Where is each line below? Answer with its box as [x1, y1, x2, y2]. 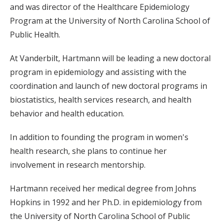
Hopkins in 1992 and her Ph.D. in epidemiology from [10, 197, 202, 208]
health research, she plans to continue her [10, 146, 167, 157]
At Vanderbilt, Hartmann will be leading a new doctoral [10, 53, 211, 64]
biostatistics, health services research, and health [10, 94, 191, 106]
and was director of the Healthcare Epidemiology [10, 1, 189, 13]
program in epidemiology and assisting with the [10, 67, 186, 78]
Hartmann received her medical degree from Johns [10, 183, 196, 194]
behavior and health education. [10, 108, 124, 119]
